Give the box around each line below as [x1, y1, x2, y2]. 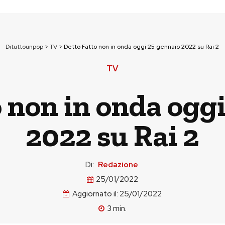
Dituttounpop [6, 43, 43, 51]
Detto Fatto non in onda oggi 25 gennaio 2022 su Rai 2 [64, 43, 219, 51]
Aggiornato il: [72, 189, 118, 199]
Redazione [97, 160, 138, 170]
